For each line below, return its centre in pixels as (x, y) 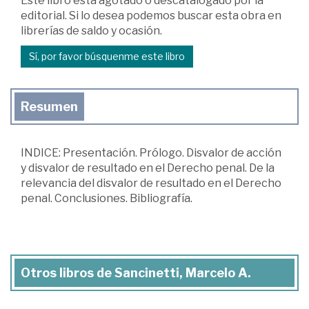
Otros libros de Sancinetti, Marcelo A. (136, 272)
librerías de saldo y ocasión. (91, 30)
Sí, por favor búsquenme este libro (107, 56)
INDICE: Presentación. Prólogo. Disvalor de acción (151, 152)
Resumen (49, 106)
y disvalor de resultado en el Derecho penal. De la (148, 168)
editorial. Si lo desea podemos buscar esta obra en (151, 15)
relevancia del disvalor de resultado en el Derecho (151, 183)
